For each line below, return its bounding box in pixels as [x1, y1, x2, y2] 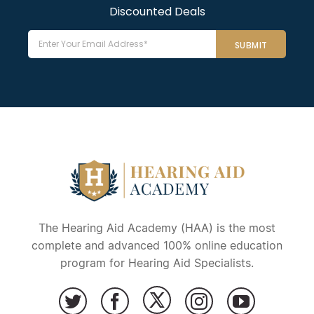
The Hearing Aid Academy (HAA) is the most [39, 221, 275, 235]
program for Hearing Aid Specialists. [60, 256, 254, 271]
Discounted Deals [109, 4, 205, 20]
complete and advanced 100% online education [32, 238, 282, 253]
